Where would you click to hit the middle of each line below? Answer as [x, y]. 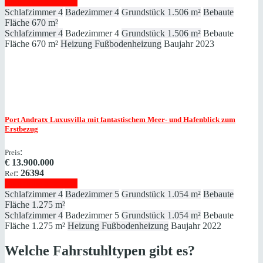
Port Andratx [26, 120]
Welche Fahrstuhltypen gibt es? [100, 251]
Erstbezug [21, 129]
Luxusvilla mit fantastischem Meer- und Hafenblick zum [142, 120]
